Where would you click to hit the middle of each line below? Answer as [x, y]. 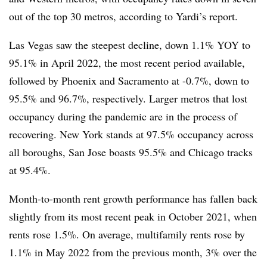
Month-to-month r [48, 198]
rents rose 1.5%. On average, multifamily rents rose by [127, 234]
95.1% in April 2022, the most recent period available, [127, 62]
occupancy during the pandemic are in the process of [123, 116]
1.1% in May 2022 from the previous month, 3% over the [133, 252]
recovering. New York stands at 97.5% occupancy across [131, 134]
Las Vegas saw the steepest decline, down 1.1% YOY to [130, 44]
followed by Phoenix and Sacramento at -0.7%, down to [129, 80]
